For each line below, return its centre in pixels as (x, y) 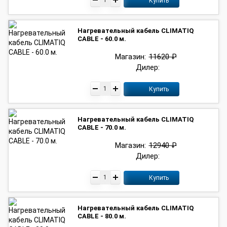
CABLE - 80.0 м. (102, 216)
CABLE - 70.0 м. (102, 127)
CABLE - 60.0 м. (102, 39)
